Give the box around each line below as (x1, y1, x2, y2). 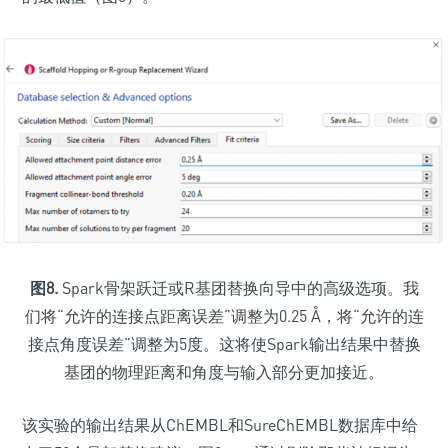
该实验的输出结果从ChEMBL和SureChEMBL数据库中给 (22, 415, 418, 436)
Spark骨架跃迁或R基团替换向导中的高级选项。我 (57, 278, 419, 299)
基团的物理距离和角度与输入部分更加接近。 (64, 362, 384, 383)
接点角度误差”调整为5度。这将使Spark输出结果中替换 (27, 334, 421, 355)
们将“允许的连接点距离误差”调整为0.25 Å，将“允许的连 (24, 306, 424, 327)
